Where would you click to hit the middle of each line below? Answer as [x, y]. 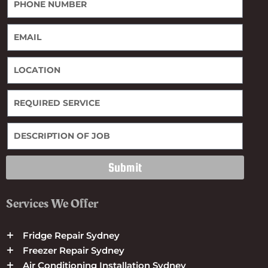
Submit [125, 167]
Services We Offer [52, 203]
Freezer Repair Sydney [73, 250]
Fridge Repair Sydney [71, 235]
